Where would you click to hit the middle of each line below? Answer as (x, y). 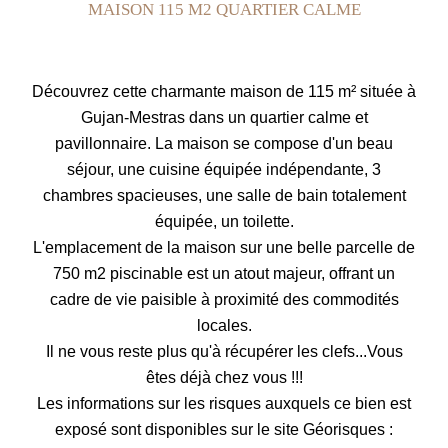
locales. (224, 325)
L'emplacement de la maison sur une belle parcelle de (224, 247)
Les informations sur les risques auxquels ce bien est (224, 403)
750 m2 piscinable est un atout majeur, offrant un (224, 273)
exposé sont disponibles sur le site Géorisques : (224, 429)
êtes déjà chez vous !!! (224, 377)
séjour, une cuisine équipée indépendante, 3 (224, 169)
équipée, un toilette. (224, 221)
